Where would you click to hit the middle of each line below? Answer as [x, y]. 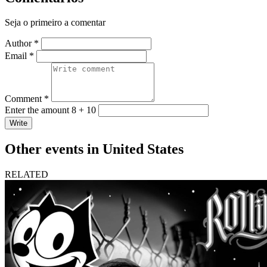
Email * [19, 56]
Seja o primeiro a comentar [55, 23]
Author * [22, 44]
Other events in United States [94, 149]
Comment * [27, 99]
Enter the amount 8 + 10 [50, 110]
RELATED [27, 175]
